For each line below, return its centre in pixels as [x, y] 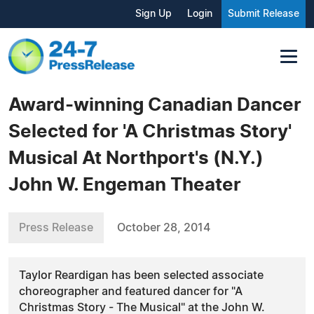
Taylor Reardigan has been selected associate [141, 275]
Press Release [56, 227]
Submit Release [264, 14]
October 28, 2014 [164, 227]
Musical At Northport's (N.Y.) [136, 158]
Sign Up [153, 14]
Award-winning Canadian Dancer [155, 105]
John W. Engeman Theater [125, 185]
